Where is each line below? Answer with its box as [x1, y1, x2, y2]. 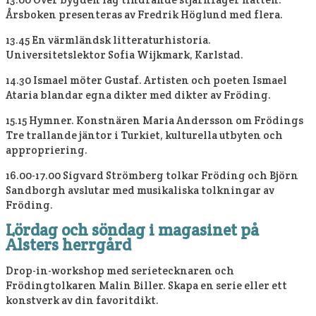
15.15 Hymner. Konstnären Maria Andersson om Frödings [6, 114, 303, 127]
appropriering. [6, 143, 87, 157]
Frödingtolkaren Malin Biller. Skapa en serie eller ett [6, 279, 287, 292]
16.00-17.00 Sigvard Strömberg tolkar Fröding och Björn [6, 169, 298, 182]
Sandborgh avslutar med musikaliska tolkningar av [6, 183, 274, 197]
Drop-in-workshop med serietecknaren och [6, 264, 234, 277]
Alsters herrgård [6, 235, 131, 255]
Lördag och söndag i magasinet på [6, 220, 259, 240]
